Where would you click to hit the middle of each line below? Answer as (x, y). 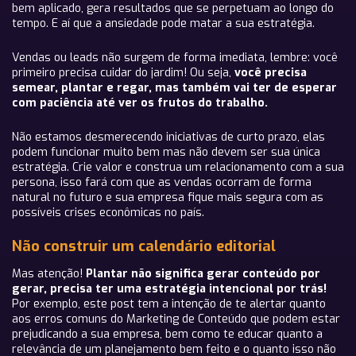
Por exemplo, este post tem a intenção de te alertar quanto (169, 304)
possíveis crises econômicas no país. (108, 213)
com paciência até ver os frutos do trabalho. (140, 103)
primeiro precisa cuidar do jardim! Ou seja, (123, 73)
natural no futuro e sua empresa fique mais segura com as (168, 197)
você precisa (271, 73)
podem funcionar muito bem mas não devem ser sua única (166, 152)
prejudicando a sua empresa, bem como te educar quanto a (167, 334)
